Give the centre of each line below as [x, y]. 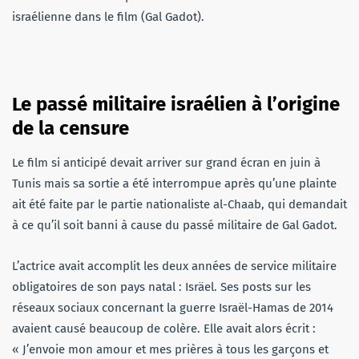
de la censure [71, 128]
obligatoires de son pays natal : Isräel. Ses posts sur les [161, 286]
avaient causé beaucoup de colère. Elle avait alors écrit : [164, 328]
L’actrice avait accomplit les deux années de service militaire [174, 266]
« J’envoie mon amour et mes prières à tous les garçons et [170, 349]
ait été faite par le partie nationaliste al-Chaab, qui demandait [179, 204]
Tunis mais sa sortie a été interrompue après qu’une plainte [174, 183]
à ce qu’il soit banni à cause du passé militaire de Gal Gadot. [175, 225]
